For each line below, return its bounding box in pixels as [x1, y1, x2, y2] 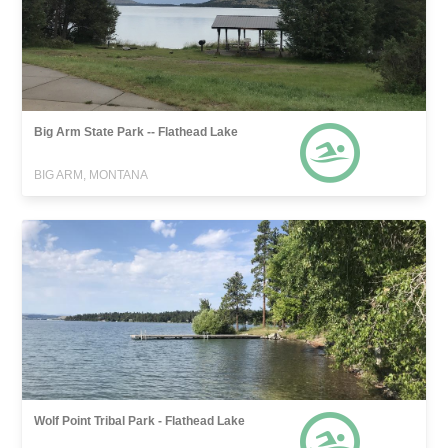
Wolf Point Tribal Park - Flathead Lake [34, 413, 246, 428]
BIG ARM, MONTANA [34, 167, 149, 182]
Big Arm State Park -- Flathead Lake [34, 124, 239, 139]
